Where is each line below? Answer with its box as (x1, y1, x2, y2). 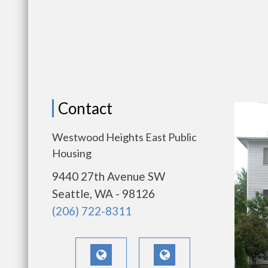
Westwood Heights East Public (52, 130, 197, 144)
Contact (58, 99, 112, 118)
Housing (52, 147, 92, 160)
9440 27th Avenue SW (52, 169, 165, 183)
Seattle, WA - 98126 (52, 187, 155, 200)
